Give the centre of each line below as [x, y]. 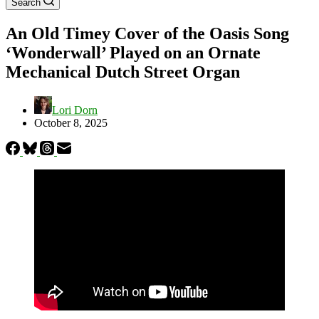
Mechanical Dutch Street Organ [123, 72]
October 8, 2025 [71, 122]
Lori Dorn [75, 110]
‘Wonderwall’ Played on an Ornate [133, 52]
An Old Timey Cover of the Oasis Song [147, 33]
